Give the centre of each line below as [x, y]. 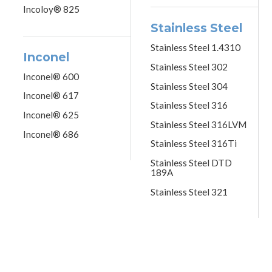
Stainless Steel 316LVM [199, 124]
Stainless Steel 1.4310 [195, 48]
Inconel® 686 [51, 134]
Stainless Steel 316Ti [194, 144]
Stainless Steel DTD [191, 162]
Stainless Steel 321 [189, 192]
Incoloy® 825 [52, 9]
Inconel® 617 [51, 96]
